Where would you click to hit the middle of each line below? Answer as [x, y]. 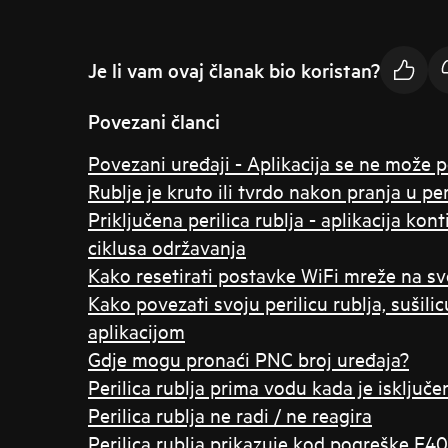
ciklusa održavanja [167, 246]
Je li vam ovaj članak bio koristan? [234, 69]
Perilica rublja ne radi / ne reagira [230, 414]
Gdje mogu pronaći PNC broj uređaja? [248, 358]
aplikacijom [136, 330]
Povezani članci [154, 121]
